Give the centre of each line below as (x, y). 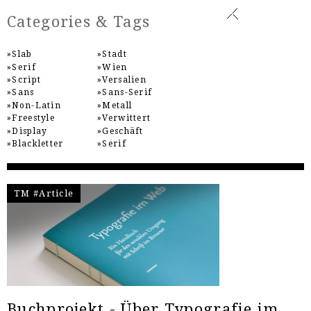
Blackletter (38, 143)
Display (30, 131)
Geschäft (123, 131)
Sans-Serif (127, 93)
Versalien (125, 80)
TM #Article (44, 193)
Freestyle (34, 118)
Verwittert (127, 118)
